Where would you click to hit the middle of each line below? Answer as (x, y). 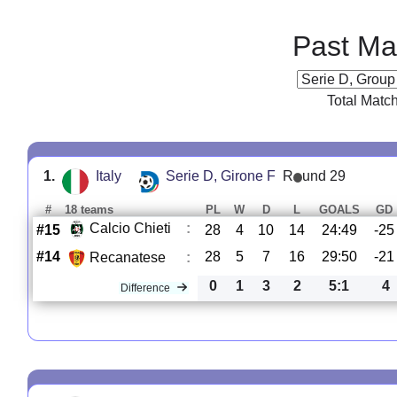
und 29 (324, 175)
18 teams (89, 209)
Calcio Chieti (130, 229)
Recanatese (127, 258)
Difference (146, 288)
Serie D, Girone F (220, 175)
